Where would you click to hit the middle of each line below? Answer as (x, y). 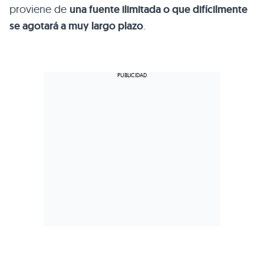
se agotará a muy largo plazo (76, 26)
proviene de (39, 9)
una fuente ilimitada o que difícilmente (159, 9)
